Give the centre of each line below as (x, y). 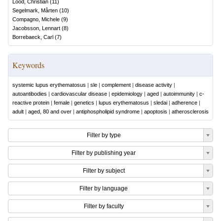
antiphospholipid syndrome (108, 111)
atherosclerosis (190, 111)
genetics (84, 103)
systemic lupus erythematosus (49, 85)
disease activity (154, 85)
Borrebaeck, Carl (33, 37)
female (62, 103)
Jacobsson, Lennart (36, 28)
